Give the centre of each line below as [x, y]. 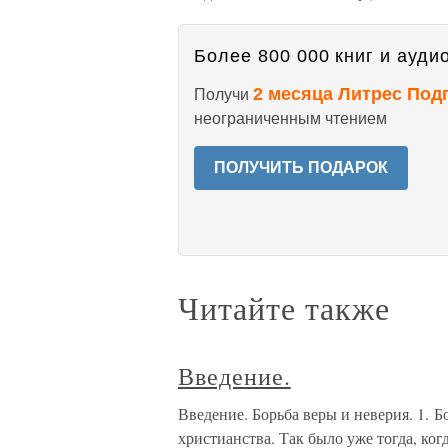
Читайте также [284, 307]
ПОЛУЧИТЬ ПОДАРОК [301, 167]
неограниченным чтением [290, 118]
